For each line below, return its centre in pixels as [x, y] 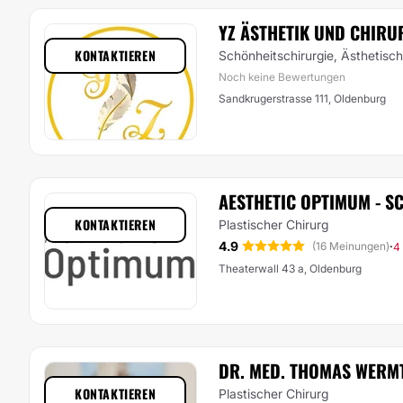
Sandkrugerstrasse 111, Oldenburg [302, 99]
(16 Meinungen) [351, 246]
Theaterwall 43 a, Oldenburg [290, 269]
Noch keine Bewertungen [282, 77]
